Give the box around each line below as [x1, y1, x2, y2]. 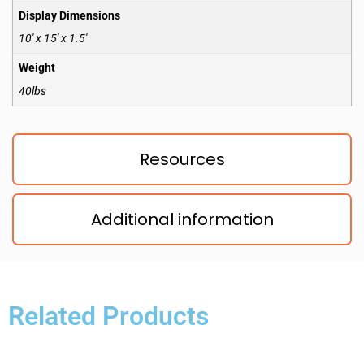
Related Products [8, 300, 209, 331]
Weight [19, 61, 56, 76]
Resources [139, 147, 225, 171]
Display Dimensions [19, 8, 121, 23]
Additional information [90, 207, 274, 231]
